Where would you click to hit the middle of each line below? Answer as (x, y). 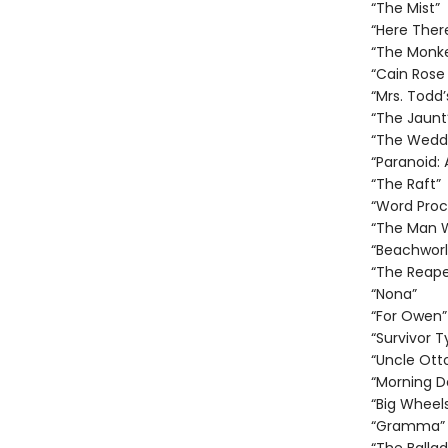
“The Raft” (405, 184)
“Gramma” (407, 426)
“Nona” (393, 294)
